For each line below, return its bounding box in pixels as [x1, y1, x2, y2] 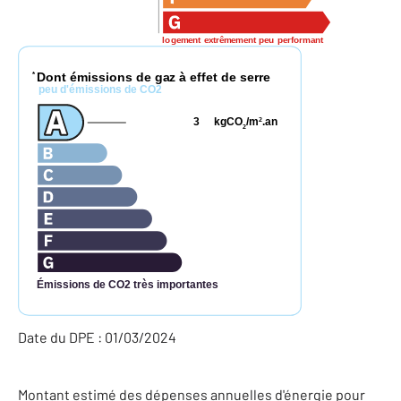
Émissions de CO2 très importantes [36, 277, 218, 291]
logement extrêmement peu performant [162, 36, 324, 45]
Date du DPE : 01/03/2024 [18, 328, 176, 346]
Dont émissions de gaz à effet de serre [36, 70, 271, 85]
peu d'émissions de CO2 [38, 83, 162, 97]
